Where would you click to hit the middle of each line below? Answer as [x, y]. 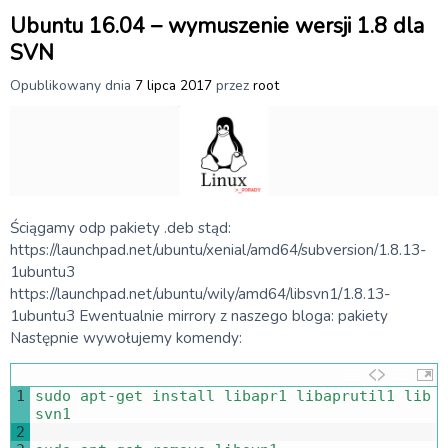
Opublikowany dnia [72, 85]
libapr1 [260, 396]
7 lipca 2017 [173, 85]
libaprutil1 [350, 396]
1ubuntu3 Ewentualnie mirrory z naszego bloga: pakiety [199, 315]
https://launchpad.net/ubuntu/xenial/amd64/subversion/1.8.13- [218, 249]
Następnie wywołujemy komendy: [126, 337]
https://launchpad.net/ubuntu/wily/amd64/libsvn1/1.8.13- [200, 293]
